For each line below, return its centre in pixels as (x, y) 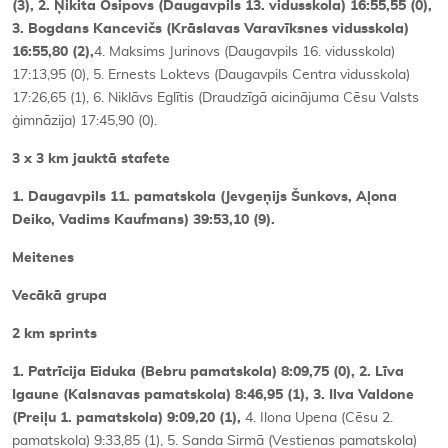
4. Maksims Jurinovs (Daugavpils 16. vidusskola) (244, 51)
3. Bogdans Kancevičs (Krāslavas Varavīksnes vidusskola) (210, 28)
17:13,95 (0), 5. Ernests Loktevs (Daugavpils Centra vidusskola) (211, 74)
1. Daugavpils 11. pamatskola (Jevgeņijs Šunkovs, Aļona (204, 196)
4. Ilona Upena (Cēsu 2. (319, 417)
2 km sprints (54, 333)
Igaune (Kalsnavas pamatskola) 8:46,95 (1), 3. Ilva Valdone (213, 394)
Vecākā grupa (59, 295)
